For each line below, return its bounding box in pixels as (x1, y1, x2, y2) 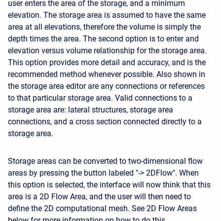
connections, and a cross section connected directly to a (8, 116, 202, 126)
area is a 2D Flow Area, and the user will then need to (8, 191, 191, 201)
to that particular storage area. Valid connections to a (8, 93, 192, 103)
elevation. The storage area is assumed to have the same (8, 10, 206, 20)
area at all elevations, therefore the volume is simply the (8, 22, 201, 32)
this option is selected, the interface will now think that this (8, 180, 211, 189)
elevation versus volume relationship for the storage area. (8, 45, 207, 55)
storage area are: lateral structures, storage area (8, 105, 173, 114)
